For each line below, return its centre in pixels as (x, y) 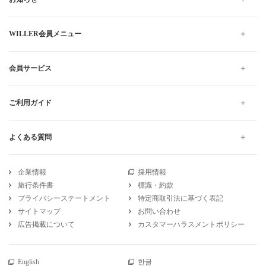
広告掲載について (46, 224)
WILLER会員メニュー (45, 34)
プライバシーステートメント (64, 198)
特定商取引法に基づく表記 (180, 198)
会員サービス (30, 68)
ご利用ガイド (30, 102)
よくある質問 (30, 137)
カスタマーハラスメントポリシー (191, 224)
